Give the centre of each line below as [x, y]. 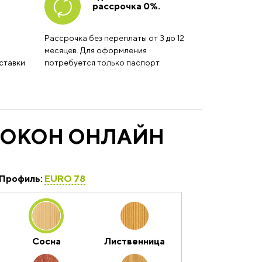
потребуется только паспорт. [103, 63]
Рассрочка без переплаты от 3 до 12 [114, 38]
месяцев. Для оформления [96, 50]
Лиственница [134, 241]
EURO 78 [65, 179]
